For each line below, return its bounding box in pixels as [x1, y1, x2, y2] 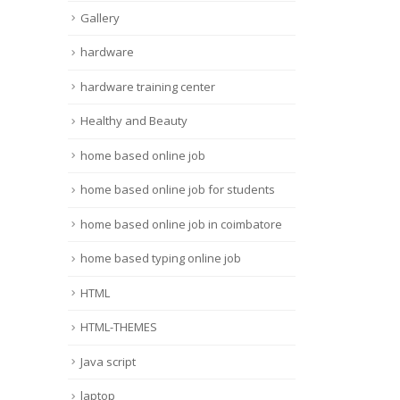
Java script [80, 353, 136, 370]
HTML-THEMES [80, 319, 157, 336]
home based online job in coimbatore [80, 215, 282, 232]
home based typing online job [80, 250, 241, 267]
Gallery [80, 9, 120, 26]
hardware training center [80, 78, 215, 95]
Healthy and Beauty [80, 112, 187, 129]
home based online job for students [80, 181, 275, 198]
